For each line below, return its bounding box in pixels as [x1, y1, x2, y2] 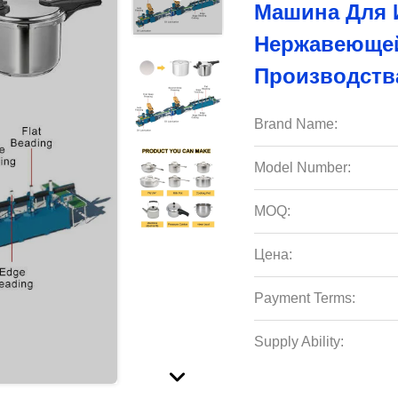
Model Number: [254, 160, 352, 175]
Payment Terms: [254, 291, 356, 306]
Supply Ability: [254, 334, 345, 349]
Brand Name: [254, 116, 338, 131]
